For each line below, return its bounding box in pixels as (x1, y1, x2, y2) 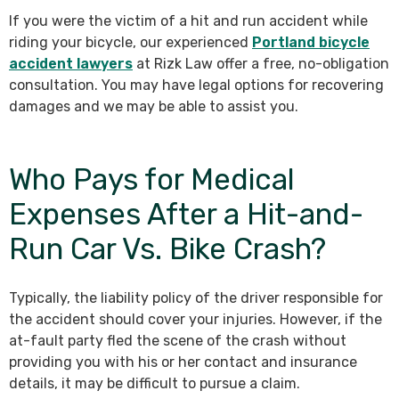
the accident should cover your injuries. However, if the (9, 311, 382, 329)
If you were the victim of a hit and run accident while (9, 12, 368, 30)
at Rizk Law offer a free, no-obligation (133, 55, 389, 73)
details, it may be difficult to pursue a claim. (9, 375, 300, 393)
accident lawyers (9, 55, 133, 73)
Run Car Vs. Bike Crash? (9, 232, 326, 267)
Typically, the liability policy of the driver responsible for (9, 289, 383, 307)
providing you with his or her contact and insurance (9, 354, 357, 371)
